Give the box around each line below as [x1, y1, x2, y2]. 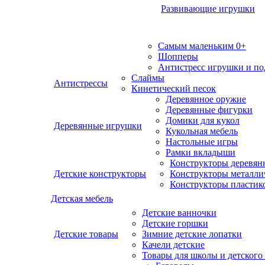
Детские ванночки [142, 208, 216, 218]
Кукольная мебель [166, 126, 238, 136]
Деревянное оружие [166, 94, 246, 104]
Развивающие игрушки [161, 4, 255, 14]
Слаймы [131, 73, 164, 83]
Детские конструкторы [54, 169, 146, 179]
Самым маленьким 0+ [158, 41, 246, 51]
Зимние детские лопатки [142, 229, 242, 239]
